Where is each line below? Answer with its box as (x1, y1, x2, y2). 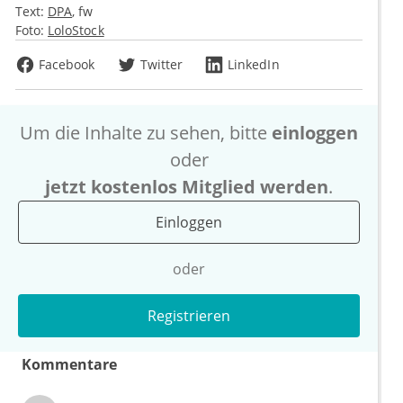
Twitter (139, 56, 184, 74)
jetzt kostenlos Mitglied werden (45, 175, 328, 200)
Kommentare (22, 354, 117, 375)
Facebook (39, 56, 95, 74)
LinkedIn (228, 56, 280, 74)
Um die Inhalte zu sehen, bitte (20, 121, 272, 146)
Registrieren (148, 306, 230, 327)
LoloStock (48, 22, 104, 40)
